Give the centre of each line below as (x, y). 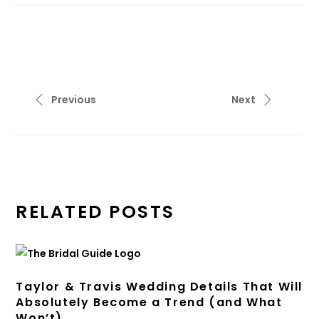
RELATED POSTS (95, 212)
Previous (74, 100)
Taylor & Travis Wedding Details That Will (159, 287)
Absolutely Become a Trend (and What (149, 303)
